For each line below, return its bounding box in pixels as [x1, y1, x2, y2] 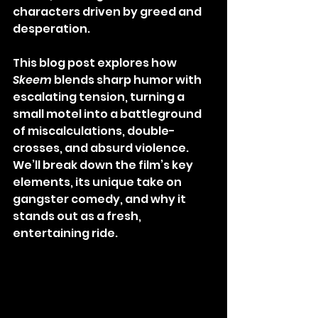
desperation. [13, 21, 90, 38]
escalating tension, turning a [13, 89, 187, 106]
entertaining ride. [13, 225, 118, 242]
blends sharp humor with [52, 72, 204, 89]
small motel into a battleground [13, 106, 204, 123]
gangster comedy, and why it [13, 191, 188, 208]
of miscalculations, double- [13, 123, 175, 140]
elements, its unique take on [13, 174, 184, 191]
